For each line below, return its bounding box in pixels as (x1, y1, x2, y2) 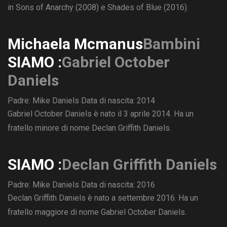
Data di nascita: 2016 (81, 180, 155, 190)
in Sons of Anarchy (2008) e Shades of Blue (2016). (8, 3, 188, 13)
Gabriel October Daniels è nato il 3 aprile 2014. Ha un (8, 109, 194, 119)
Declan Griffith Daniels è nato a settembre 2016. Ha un (8, 193, 198, 203)
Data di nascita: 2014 (81, 96, 155, 106)
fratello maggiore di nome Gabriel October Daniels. (8, 207, 186, 217)
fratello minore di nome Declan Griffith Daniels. (8, 123, 171, 133)
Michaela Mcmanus (8, 35, 143, 53)
